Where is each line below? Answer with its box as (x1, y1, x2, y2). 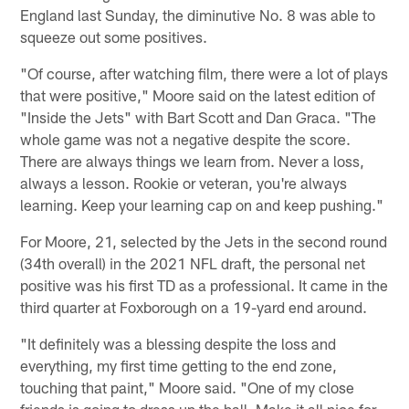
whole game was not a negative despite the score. (20, 129, 351, 148)
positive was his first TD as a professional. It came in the (20, 275, 389, 294)
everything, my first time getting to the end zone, (20, 355, 338, 374)
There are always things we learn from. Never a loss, (20, 151, 365, 170)
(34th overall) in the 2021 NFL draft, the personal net (20, 253, 366, 272)
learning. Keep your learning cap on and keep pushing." (20, 194, 384, 214)
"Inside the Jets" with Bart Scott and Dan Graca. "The (20, 107, 377, 126)
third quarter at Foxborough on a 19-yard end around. (20, 297, 368, 316)
